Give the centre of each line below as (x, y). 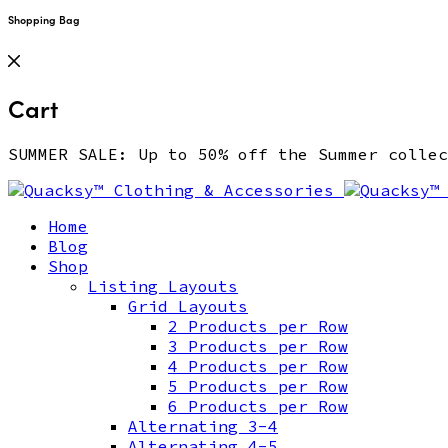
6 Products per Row (258, 406)
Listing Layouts (163, 286)
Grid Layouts (188, 306)
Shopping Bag (44, 19)
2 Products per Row (258, 326)
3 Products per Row (258, 346)
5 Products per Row (258, 386)
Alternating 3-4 (203, 426)
